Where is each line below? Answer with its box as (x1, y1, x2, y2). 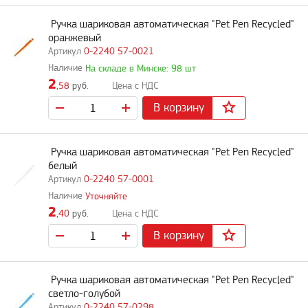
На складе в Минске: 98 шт (85, 63, 196, 74)
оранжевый (48, 32, 101, 44)
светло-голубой (48, 288, 120, 300)
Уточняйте (85, 191, 127, 201)
